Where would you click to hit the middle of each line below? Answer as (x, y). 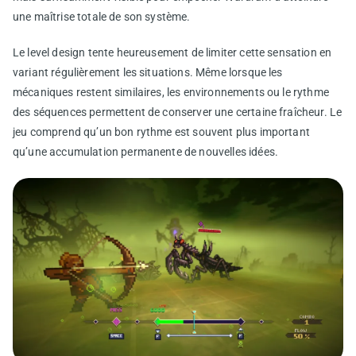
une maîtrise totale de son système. (102, 16)
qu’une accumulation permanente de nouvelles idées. (146, 151)
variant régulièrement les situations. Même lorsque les (148, 72)
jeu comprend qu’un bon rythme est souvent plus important (161, 132)
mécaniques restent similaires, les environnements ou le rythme (171, 92)
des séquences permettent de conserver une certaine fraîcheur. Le (178, 112)
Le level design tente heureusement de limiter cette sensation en (172, 52)
